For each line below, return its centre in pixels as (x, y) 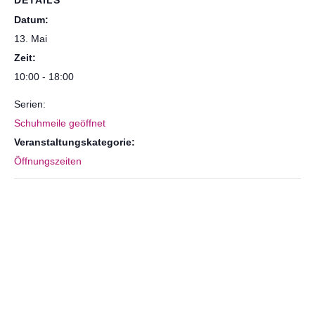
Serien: (30, 104)
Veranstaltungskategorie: (75, 142)
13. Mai (31, 39)
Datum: (31, 20)
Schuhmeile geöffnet (60, 123)
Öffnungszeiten (48, 161)
